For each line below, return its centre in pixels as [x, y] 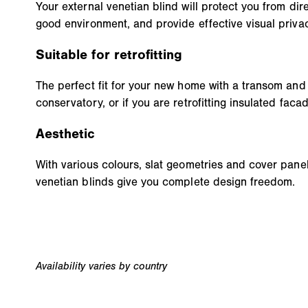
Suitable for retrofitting [109, 55]
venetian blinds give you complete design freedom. [166, 181]
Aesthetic [66, 134]
